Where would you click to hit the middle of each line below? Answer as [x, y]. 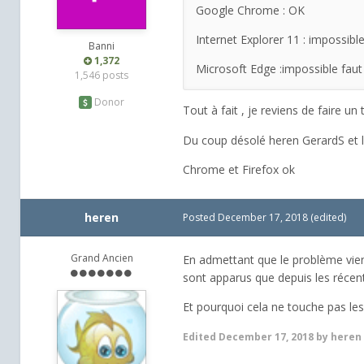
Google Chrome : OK [250, 11]
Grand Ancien [102, 258]
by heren [338, 337]
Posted [200, 218]
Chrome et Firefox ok [240, 169]
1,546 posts [102, 76]
